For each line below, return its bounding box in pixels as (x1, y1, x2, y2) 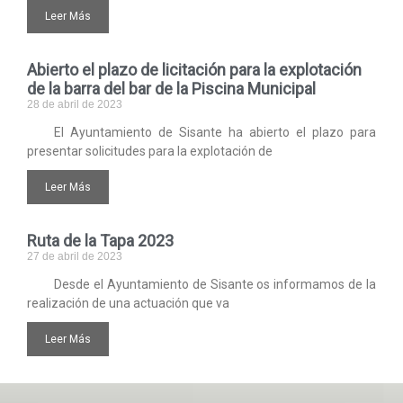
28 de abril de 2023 (27, 98, 122, 112)
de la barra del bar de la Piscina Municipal (27, 79, 316, 99)
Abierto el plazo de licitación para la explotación (27, 60, 362, 80)
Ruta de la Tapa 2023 (27, 231, 174, 251)
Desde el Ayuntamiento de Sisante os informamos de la (54, 277, 376, 292)
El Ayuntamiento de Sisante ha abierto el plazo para (54, 125, 376, 140)
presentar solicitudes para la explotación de (27, 144, 273, 159)
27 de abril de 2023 (27, 250, 122, 264)
